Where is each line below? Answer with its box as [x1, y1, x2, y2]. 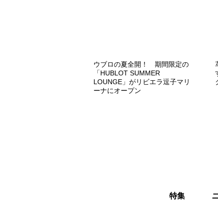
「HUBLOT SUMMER [93, 69, 160, 77]
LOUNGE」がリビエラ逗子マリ [93, 77, 190, 86]
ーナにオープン [93, 86, 141, 94]
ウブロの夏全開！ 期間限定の [93, 60, 189, 68]
